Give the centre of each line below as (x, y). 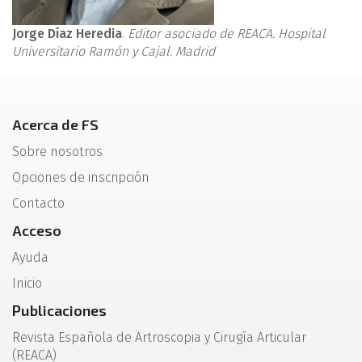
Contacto (38, 203)
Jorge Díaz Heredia (67, 34)
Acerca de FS (55, 124)
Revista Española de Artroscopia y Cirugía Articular (159, 337)
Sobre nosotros (57, 152)
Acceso (37, 230)
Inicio (27, 283)
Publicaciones (59, 310)
